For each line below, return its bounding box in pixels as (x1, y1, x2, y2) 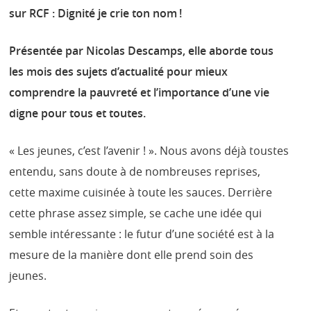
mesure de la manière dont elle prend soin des (9, 246, 254, 262)
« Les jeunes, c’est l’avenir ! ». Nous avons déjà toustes (9, 142, 289, 158)
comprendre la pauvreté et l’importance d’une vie (9, 84, 270, 100)
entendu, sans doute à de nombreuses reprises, (9, 163, 261, 179)
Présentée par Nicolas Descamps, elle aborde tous (9, 42, 274, 58)
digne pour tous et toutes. (9, 105, 146, 121)
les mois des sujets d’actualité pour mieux (9, 63, 228, 79)
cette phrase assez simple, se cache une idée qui (9, 205, 262, 221)
